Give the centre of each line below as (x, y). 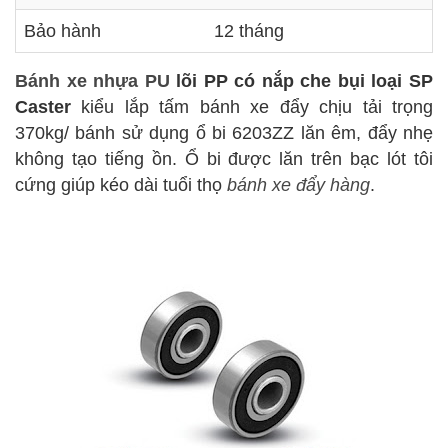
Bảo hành (62, 30)
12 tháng (249, 30)
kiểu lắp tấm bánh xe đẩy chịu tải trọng (252, 106)
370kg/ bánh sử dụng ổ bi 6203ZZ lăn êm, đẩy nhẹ (224, 132)
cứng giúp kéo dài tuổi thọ (121, 184)
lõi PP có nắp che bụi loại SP (301, 80)
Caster (43, 106)
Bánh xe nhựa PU (92, 80)
